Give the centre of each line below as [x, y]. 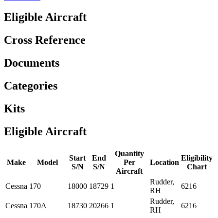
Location [164, 162]
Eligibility [197, 158]
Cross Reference [45, 40]
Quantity [129, 153]
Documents [32, 63]
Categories [31, 86]
